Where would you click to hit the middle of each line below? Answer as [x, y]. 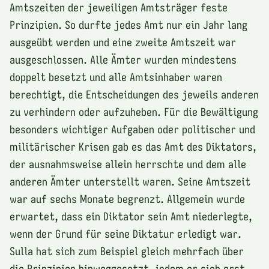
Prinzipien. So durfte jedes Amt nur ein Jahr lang [128, 24]
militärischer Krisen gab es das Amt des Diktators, [133, 146]
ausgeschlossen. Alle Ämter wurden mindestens [123, 59]
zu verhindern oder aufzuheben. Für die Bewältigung [134, 111]
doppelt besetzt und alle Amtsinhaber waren [116, 77]
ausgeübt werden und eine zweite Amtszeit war [123, 42]
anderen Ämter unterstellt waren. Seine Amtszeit [130, 181]
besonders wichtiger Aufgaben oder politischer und [132, 129]
